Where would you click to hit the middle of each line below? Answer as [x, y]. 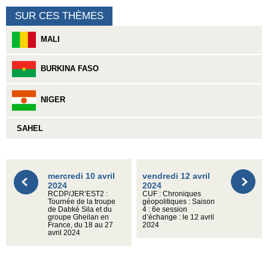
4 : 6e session [165, 210]
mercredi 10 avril [81, 176]
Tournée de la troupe [82, 202]
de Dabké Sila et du [80, 210]
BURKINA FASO [67, 69]
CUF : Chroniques [172, 194]
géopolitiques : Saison [179, 202]
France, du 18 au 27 [80, 225]
